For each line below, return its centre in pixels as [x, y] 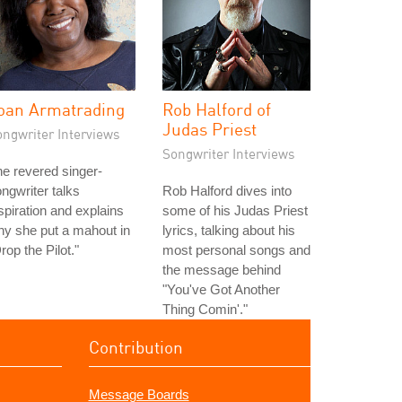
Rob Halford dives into [227, 191]
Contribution [135, 347]
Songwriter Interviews [229, 153]
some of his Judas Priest [235, 210]
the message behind [222, 270]
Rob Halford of [217, 109]
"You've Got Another [221, 289]
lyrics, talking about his [229, 230]
